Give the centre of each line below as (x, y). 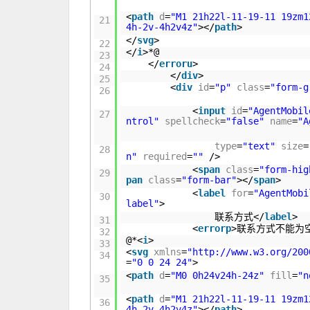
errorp (215, 228)
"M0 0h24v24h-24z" (218, 275)
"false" (245, 121)
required (165, 156)
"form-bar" (209, 180)
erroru (176, 64)
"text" (259, 146)
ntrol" (143, 121)
